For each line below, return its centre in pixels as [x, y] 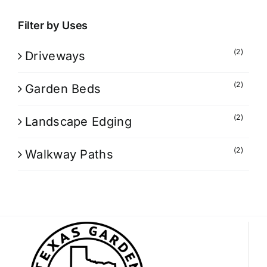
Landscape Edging [78, 121]
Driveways [55, 56]
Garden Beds [63, 89]
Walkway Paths [69, 154]
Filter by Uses [53, 25]
